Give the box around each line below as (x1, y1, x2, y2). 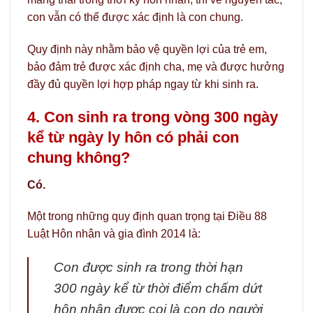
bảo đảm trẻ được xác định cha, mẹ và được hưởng (27, 60, 284, 73)
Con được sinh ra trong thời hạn (54, 260, 243, 275)
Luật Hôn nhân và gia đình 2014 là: (27, 228, 201, 240)
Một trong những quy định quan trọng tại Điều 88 (27, 210, 267, 223)
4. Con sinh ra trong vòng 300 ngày (27, 108, 278, 126)
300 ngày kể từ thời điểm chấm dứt (54, 281, 262, 296)
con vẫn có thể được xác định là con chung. (27, 10, 243, 23)
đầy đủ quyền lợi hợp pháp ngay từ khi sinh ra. (27, 78, 259, 90)
